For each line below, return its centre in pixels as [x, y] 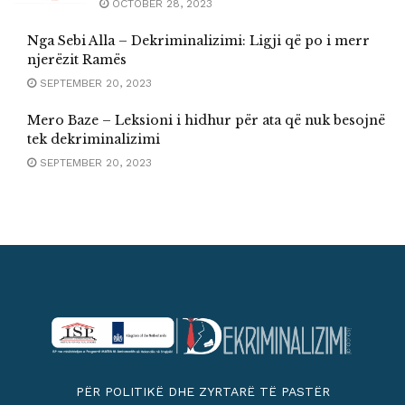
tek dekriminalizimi [94, 139]
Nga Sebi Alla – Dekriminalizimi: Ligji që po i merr [198, 40]
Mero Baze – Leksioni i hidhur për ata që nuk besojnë [206, 120]
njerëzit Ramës [77, 59]
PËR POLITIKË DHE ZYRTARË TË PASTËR [202, 391]
